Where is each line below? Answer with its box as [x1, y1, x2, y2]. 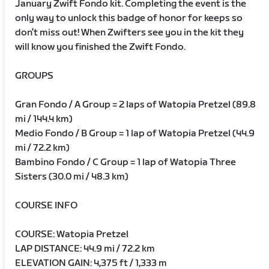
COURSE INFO [15, 199, 78, 211]
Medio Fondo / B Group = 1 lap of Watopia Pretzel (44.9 [15, 127, 255, 139]
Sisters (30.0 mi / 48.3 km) [15, 171, 129, 183]
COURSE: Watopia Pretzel [15, 228, 129, 240]
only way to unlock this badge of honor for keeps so [15, 12, 243, 24]
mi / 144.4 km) [15, 113, 73, 125]
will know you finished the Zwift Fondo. [15, 41, 186, 53]
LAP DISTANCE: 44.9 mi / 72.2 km [15, 243, 156, 255]
